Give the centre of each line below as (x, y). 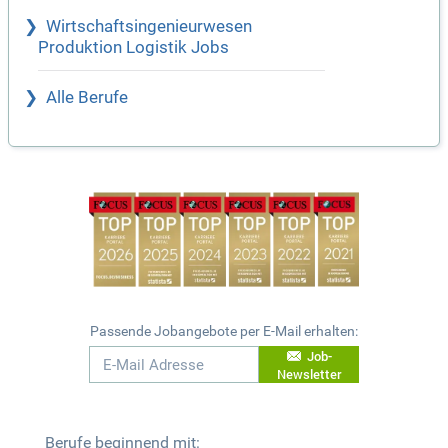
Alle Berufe (87, 98)
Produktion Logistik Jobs (133, 48)
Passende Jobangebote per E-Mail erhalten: (224, 331)
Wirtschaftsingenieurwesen (149, 27)
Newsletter (309, 373)
